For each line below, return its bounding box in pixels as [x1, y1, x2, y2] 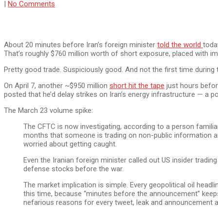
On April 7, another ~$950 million [4, 81, 109, 90]
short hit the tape [109, 81, 164, 90]
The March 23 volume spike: [4, 106, 93, 115]
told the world [157, 40, 203, 49]
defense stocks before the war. [23, 164, 124, 173]
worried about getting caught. [23, 139, 117, 148]
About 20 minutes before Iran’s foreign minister [4, 40, 157, 49]
